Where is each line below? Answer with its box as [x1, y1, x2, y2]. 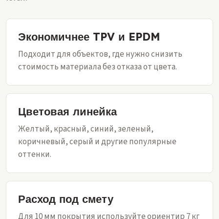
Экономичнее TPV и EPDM [18, 30, 160, 44]
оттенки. [18, 149, 51, 160]
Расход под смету [18, 192, 113, 206]
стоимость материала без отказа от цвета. [18, 61, 177, 73]
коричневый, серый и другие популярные [18, 136, 176, 148]
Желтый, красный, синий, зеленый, [18, 123, 153, 135]
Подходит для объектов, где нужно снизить [18, 48, 182, 60]
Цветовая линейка [18, 105, 117, 118]
